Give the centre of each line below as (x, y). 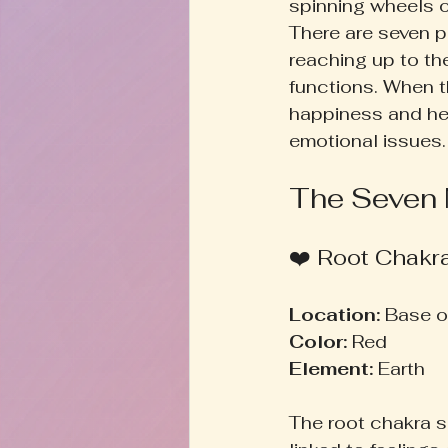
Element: (331, 368)
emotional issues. (367, 140)
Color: (318, 341)
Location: (334, 314)
